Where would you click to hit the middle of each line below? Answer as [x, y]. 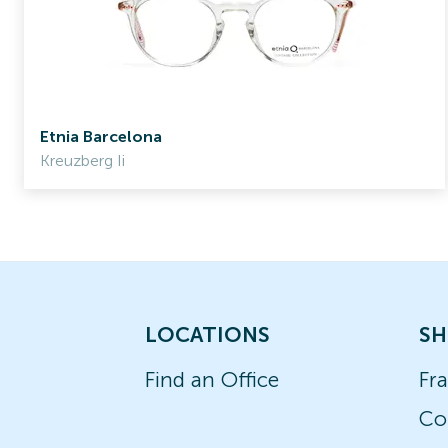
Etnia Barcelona [101, 136]
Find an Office [212, 379]
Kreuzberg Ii [82, 160]
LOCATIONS [207, 334]
